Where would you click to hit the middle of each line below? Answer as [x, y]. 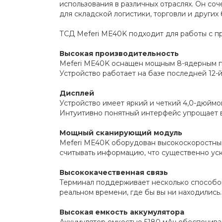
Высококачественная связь [113, 172]
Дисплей [77, 93]
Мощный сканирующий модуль [121, 133]
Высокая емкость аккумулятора [122, 212]
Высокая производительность [119, 53]
